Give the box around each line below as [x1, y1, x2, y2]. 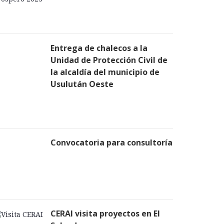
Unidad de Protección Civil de [50, 54, 167, 65]
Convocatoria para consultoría [50, 137, 172, 148]
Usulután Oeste [50, 78, 113, 89]
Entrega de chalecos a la [50, 42, 147, 53]
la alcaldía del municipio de [50, 66, 159, 77]
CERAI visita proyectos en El [50, 208, 160, 219]
